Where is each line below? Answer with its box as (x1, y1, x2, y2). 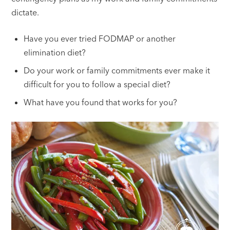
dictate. (11, 7, 40, 18)
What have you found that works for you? (24, 97, 178, 108)
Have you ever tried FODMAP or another (24, 33, 176, 44)
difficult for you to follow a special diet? (24, 79, 171, 90)
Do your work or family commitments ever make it (24, 65, 210, 76)
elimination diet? (24, 47, 86, 58)
